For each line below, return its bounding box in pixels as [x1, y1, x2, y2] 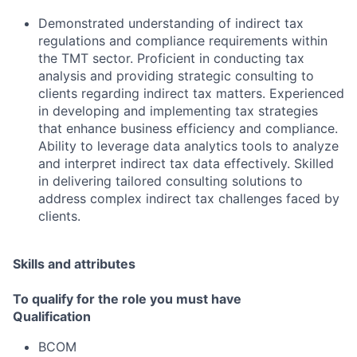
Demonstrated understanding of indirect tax [38, 15, 304, 31]
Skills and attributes [13, 256, 135, 272]
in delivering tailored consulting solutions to [38, 173, 303, 189]
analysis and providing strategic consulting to [38, 68, 314, 84]
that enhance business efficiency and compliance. [38, 120, 338, 136]
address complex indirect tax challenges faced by [38, 190, 339, 206]
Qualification [13, 308, 91, 324]
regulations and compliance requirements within [38, 33, 328, 49]
